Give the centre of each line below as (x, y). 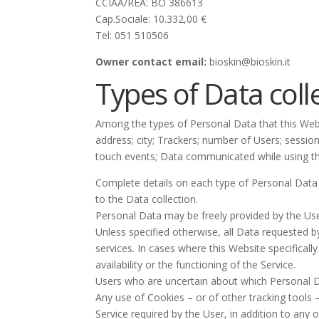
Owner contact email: (151, 62)
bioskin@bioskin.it (249, 62)
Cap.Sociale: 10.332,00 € (151, 19)
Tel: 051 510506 (132, 36)
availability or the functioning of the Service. (196, 265)
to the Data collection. (147, 199)
